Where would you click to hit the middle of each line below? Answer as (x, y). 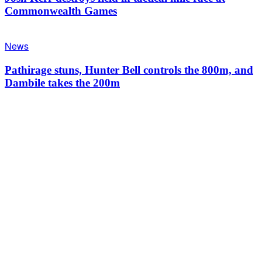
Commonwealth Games (61, 11)
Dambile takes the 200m (62, 82)
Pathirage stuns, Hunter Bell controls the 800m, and (129, 70)
